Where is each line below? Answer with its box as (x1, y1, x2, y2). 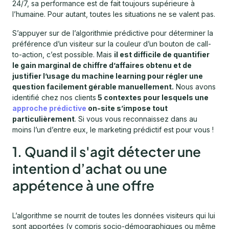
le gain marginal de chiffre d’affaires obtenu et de (12, 61, 192, 70)
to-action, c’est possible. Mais (12, 50, 114, 59)
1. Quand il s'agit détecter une (12, 143, 201, 161)
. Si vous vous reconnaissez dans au (75, 114, 197, 124)
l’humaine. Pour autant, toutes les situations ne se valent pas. (12, 10, 215, 19)
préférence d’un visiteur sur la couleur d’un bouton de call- (12, 39, 211, 49)
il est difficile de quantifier (114, 50, 210, 59)
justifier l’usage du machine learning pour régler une (12, 72, 203, 81)
